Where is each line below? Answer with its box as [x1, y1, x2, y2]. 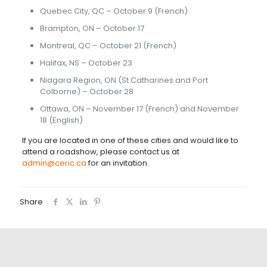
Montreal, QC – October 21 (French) [39, 40, 176, 51]
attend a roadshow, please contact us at [21, 146, 179, 157]
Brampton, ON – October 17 [39, 23, 144, 34]
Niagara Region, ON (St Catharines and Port [39, 74, 208, 86]
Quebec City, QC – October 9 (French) [39, 5, 188, 17]
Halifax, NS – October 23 [39, 57, 132, 69]
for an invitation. [86, 157, 149, 169]
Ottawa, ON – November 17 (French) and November [39, 103, 239, 114]
